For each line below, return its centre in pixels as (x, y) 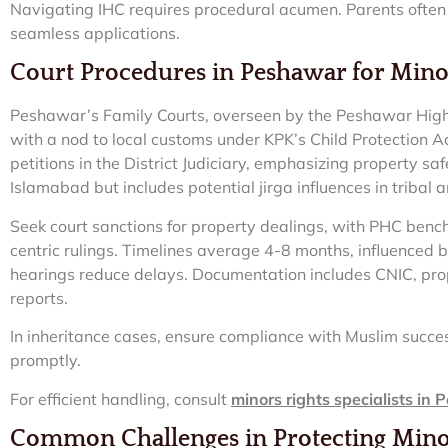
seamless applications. (95, 33)
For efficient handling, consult (120, 398)
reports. (39, 297)
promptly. (45, 360)
